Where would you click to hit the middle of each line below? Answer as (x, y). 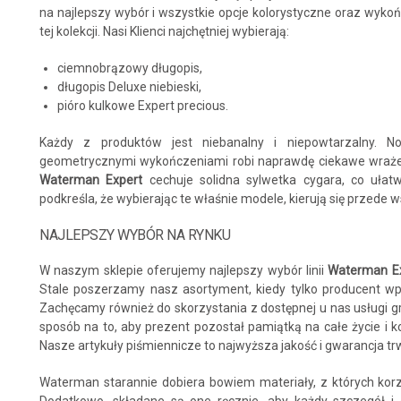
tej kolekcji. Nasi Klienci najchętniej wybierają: (164, 31)
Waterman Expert (91, 180)
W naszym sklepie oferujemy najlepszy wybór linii (184, 270)
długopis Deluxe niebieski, (129, 87)
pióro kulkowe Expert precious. (143, 106)
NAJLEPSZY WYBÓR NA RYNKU (135, 235)
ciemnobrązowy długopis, (130, 68)
